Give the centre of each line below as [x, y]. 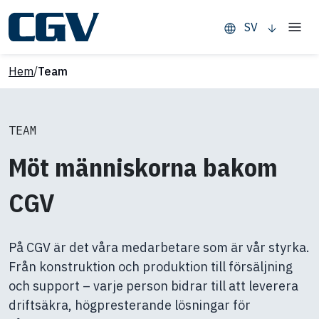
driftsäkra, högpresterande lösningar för [130, 305]
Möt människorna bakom [143, 167]
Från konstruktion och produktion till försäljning [151, 267]
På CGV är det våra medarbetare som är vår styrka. [159, 247]
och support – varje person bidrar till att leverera [153, 286]
